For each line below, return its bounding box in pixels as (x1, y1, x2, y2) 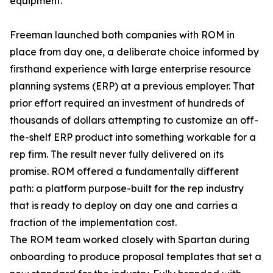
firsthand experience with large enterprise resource (10, 63, 251, 76)
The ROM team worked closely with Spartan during (10, 233, 250, 246)
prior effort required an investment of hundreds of (10, 97, 244, 110)
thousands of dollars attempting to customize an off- (10, 114, 258, 127)
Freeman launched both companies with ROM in (10, 29, 235, 41)
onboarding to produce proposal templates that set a (10, 250, 261, 263)
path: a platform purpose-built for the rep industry (10, 182, 244, 195)
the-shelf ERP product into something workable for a (10, 131, 256, 144)
